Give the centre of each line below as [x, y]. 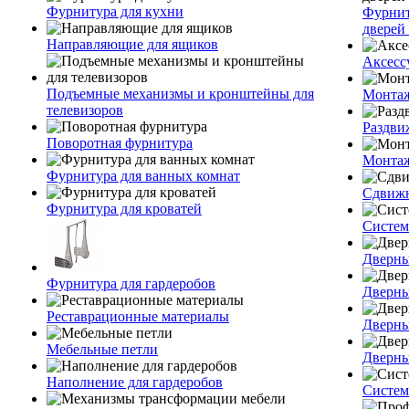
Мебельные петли [102, 349]
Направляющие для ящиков [132, 44]
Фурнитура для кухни [115, 11]
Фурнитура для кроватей [124, 209]
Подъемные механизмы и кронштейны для [180, 94]
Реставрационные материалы [138, 316]
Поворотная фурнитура [120, 143]
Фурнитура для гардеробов [131, 283]
